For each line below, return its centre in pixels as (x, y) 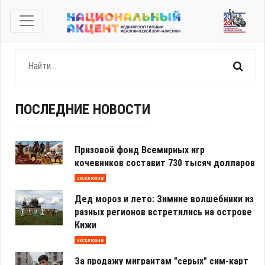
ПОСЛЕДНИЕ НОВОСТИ (83, 109)
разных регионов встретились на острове (163, 212)
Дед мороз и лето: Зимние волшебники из (164, 199)
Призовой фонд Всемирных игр (140, 150)
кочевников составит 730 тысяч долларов (165, 163)
